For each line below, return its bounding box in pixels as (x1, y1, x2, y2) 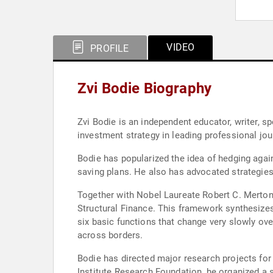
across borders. (77, 230, 143, 241)
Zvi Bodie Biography (77, 80, 212, 97)
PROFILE (88, 43, 129, 54)
